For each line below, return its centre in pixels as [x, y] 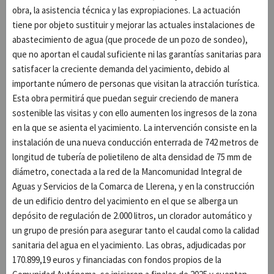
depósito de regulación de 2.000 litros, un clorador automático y [132, 215]
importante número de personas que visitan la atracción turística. [136, 83]
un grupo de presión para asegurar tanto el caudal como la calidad [136, 230]
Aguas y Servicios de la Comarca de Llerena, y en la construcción [133, 186]
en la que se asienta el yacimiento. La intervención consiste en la [135, 127]
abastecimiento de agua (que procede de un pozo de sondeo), [130, 39]
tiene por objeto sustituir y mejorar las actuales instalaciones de [134, 24]
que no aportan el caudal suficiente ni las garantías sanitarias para [137, 54]
